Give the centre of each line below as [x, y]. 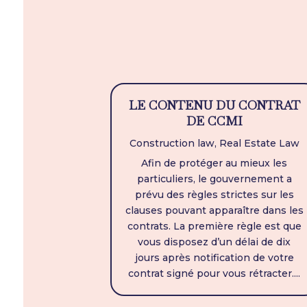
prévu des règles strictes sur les [214, 195]
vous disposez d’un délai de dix [214, 242]
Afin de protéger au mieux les [214, 163]
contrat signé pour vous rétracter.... [214, 274]
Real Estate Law [259, 144]
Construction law [172, 144]
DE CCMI [214, 121]
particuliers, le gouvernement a [214, 179]
